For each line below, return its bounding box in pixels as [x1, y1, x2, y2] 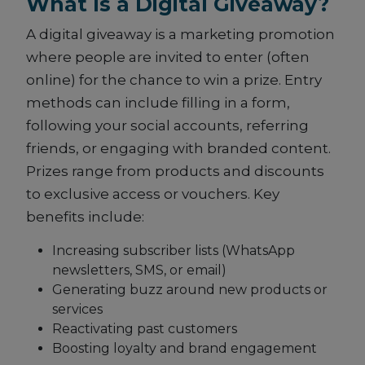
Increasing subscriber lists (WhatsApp [52, 243, 295, 259]
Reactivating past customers [52, 321, 237, 337]
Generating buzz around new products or [52, 282, 328, 298]
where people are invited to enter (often [26, 49, 310, 66]
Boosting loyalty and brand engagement [52, 341, 317, 357]
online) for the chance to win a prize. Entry [26, 72, 322, 89]
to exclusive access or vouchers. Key [26, 186, 279, 203]
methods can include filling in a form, [26, 95, 290, 112]
